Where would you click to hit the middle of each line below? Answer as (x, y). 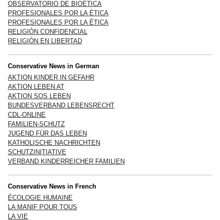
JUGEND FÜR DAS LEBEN (47, 133)
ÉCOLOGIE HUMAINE (40, 197)
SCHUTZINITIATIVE (37, 152)
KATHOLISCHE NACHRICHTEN (54, 142)
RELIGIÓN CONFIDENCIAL (48, 31)
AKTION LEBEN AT (36, 86)
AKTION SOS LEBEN (39, 96)
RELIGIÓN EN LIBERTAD (45, 41)
